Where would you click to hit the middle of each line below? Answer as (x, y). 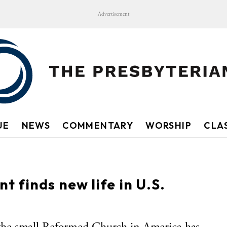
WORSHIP (169, 125)
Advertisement (113, 14)
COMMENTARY (98, 125)
